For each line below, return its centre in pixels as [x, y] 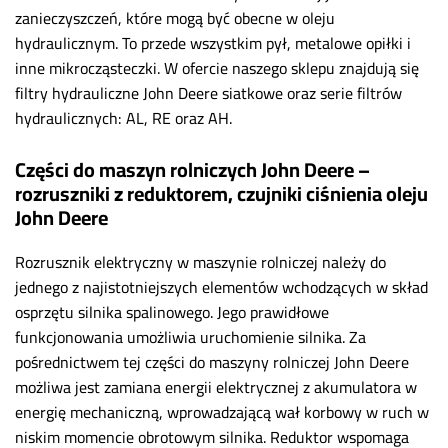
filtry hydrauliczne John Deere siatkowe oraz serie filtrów [208, 93]
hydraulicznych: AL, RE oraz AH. [123, 118]
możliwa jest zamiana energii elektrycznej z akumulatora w [216, 387]
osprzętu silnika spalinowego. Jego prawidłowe [172, 312]
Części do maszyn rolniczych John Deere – [192, 170]
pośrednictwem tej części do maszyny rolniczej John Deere [212, 362]
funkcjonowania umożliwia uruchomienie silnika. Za [190, 337]
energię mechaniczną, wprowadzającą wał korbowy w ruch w [222, 412]
